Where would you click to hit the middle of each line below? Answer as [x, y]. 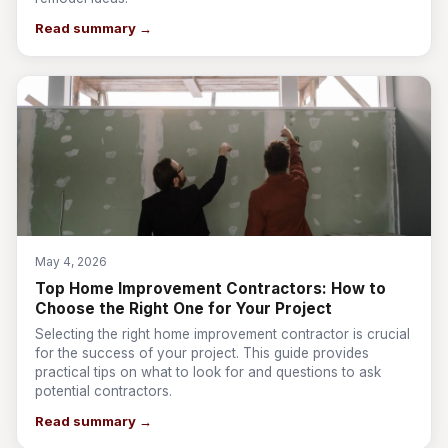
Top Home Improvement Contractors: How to [210, 288]
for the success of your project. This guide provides [202, 353]
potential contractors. [103, 391]
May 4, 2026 [71, 261]
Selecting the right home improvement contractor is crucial [222, 334]
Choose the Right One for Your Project [183, 308]
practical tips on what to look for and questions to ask [208, 372]
